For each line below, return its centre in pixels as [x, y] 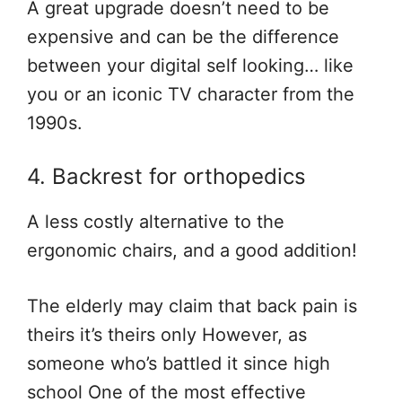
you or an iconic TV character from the [191, 95]
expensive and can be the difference [183, 37]
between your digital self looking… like [190, 66]
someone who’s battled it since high [179, 364]
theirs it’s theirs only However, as [167, 335]
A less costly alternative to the [156, 222]
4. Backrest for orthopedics [166, 177]
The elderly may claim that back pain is [192, 306]
